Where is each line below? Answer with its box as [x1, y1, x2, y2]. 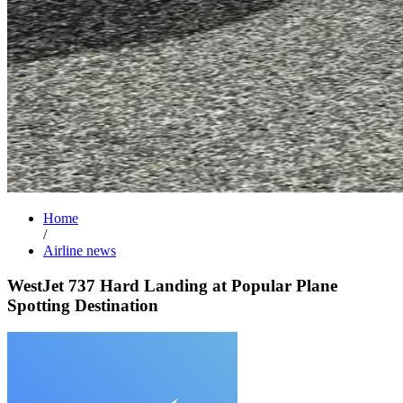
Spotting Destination [7, 295, 158, 315]
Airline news [43, 243, 116, 258]
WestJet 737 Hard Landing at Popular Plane [7, 275, 337, 295]
